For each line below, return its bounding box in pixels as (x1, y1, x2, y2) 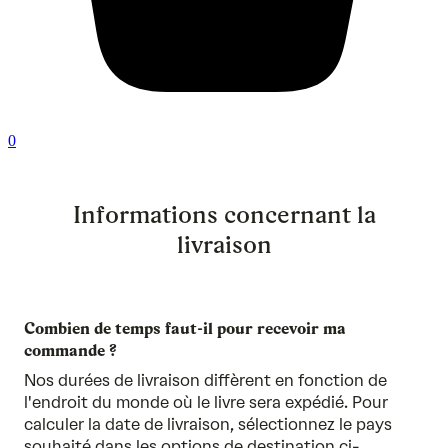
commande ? (24, 341, 117, 360)
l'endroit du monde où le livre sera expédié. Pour (24, 393, 388, 412)
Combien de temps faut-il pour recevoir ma (24, 319, 346, 338)
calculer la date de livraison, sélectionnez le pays (24, 415, 392, 434)
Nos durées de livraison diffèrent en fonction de (24, 371, 387, 390)
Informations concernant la (72, 200, 376, 229)
